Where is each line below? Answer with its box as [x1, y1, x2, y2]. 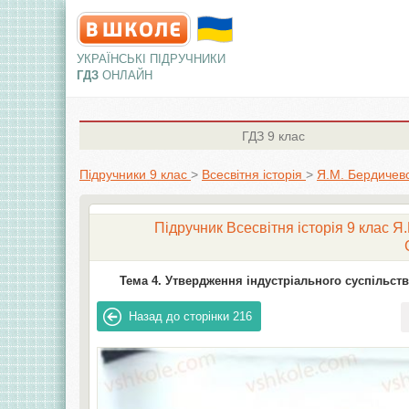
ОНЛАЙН [102, 68, 152, 82]
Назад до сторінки [129, 309, 230, 323]
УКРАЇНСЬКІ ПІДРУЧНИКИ [77, 52, 225, 66]
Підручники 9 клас [79, 167, 187, 182]
